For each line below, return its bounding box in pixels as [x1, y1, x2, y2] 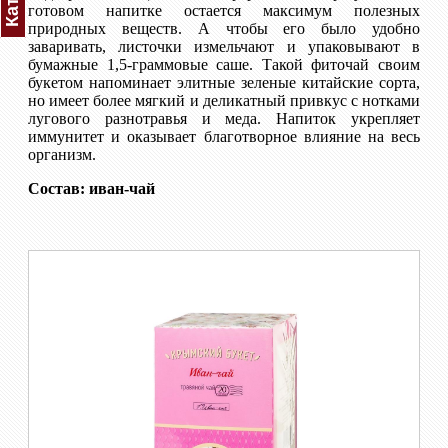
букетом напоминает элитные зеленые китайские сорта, [28, 73, 420, 91]
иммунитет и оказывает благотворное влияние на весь [28, 127, 420, 145]
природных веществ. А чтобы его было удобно [28, 19, 420, 37]
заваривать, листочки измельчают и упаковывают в [28, 37, 420, 55]
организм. [28, 145, 96, 163]
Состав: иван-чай [28, 179, 155, 197]
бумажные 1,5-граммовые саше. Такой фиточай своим [28, 55, 420, 73]
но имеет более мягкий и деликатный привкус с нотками [28, 91, 420, 109]
